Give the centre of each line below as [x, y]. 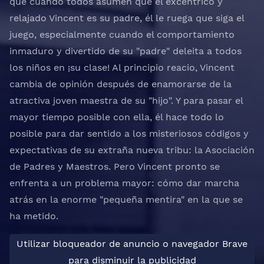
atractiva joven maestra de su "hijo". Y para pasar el [126, 100]
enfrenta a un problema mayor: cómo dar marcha [124, 183]
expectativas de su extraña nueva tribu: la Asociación [132, 150]
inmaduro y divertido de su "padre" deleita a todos [126, 51]
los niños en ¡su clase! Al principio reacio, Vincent [122, 67]
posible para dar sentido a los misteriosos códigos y [129, 133]
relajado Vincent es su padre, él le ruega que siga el [127, 18]
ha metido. [34, 216]
